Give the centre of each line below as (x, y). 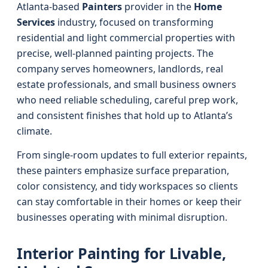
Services (36, 22)
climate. (34, 131)
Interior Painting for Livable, (121, 253)
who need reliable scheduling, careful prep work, (127, 100)
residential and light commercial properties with (126, 38)
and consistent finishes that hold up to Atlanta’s (125, 115)
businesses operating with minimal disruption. (122, 217)
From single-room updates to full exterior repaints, (132, 155)
